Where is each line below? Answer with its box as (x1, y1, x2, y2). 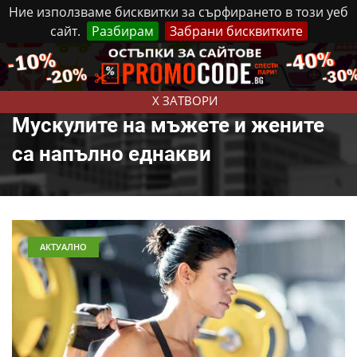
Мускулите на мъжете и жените (12, 113, 324, 137)
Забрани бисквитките (169, 22, 303, 40)
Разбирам (91, 22, 154, 40)
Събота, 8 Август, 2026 (75, 51, 184, 65)
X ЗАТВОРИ (151, 92, 218, 108)
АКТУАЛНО (40, 241, 87, 253)
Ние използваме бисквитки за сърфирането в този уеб (9, 3, 348, 21)
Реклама (196, 50, 242, 65)
